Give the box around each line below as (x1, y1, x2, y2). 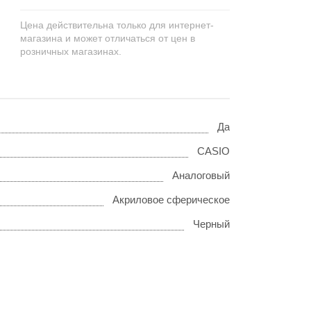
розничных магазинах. (20, 46, 122, 58)
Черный (193, 218, 230, 230)
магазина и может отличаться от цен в (20, 33, 196, 44)
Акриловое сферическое (112, 194, 230, 206)
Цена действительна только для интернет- (20, 19, 215, 31)
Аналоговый (172, 169, 230, 182)
